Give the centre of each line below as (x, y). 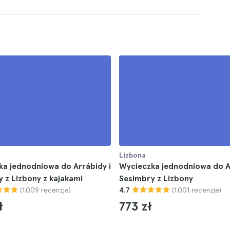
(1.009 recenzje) (45, 190)
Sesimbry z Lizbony (156, 178)
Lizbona (132, 155)
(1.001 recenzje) (197, 190)
